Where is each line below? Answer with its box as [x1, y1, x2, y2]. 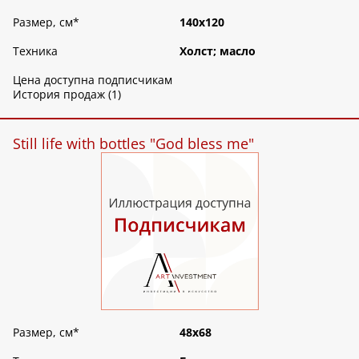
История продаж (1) [13, 86, 121, 102]
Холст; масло [179, 42, 256, 58]
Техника [13, 42, 58, 58]
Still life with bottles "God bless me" [13, 133, 254, 153]
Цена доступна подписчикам [13, 71, 172, 87]
